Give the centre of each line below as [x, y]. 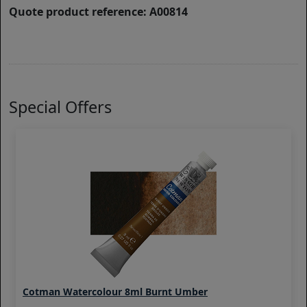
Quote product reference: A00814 [98, 12]
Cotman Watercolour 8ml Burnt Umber [115, 292]
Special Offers [60, 107]
